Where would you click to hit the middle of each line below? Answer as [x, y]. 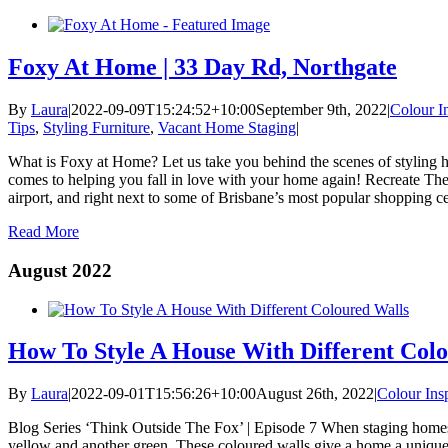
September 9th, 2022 [321, 110]
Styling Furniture [96, 128]
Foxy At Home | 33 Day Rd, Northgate [202, 67]
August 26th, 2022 [315, 394]
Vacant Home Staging [227, 128]
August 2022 [60, 270]
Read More [43, 232]
